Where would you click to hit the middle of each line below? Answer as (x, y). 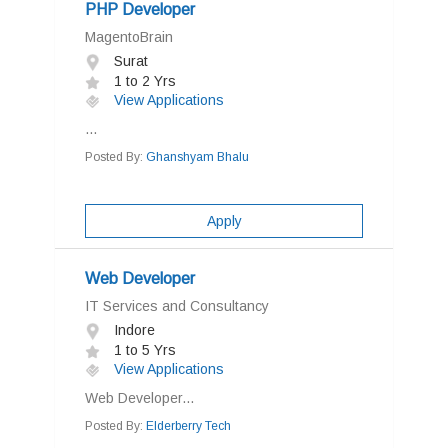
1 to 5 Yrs (143, 350)
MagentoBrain (129, 37)
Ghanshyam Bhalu (197, 157)
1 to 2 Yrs (143, 81)
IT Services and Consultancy (177, 306)
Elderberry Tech (188, 426)
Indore (132, 330)
